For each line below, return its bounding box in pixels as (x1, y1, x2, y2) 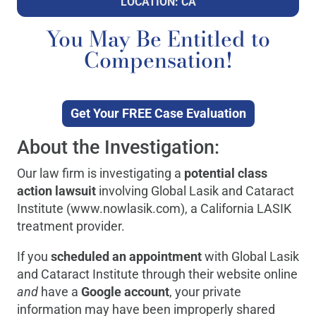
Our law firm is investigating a (17, 165, 184, 181)
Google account (81, 284, 169, 299)
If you (17, 248, 51, 264)
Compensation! (83, 43, 233, 76)
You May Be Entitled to (46, 22, 270, 55)
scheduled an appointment (51, 248, 205, 264)
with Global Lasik (205, 248, 299, 264)
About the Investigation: (17, 135, 219, 159)
